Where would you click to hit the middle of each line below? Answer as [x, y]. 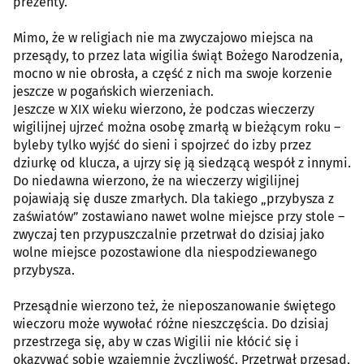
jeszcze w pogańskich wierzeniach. [113, 91]
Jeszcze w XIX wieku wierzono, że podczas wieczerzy [164, 109]
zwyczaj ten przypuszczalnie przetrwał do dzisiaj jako [169, 234]
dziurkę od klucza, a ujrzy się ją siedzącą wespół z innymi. [182, 163]
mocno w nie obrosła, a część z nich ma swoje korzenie [173, 74]
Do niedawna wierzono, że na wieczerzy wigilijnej [156, 181]
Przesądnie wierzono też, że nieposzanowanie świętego [174, 306]
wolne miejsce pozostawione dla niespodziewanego [165, 252]
